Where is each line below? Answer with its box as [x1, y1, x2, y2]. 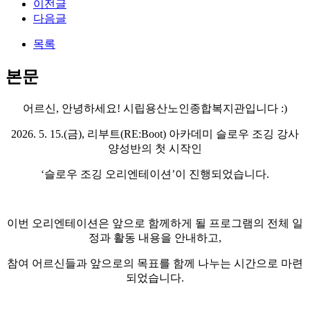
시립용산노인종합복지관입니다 [123, 102, 281, 114]
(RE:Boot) [120, 127, 169, 140]
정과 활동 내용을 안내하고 [89, 231, 219, 244]
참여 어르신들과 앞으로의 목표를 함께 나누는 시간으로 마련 [7, 257, 303, 269]
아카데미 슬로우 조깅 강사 [169, 127, 299, 140]
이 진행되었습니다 [175, 167, 266, 180]
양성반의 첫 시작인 [108, 142, 202, 154]
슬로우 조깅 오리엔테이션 [44, 167, 172, 180]
